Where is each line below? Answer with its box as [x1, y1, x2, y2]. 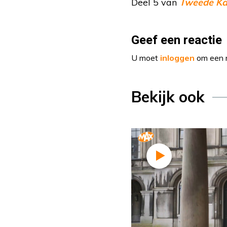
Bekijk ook [131, 87, 205, 106]
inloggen [160, 53, 195, 63]
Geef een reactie [131, 31, 222, 49]
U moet [131, 53, 160, 63]
